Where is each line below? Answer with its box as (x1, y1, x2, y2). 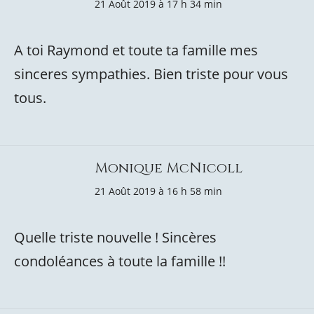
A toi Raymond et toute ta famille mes (14, 41, 258, 60)
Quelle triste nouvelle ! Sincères (14, 228, 217, 247)
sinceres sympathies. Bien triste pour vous (14, 64, 288, 83)
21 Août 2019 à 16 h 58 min (95, 184, 222, 198)
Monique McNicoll (95, 158, 243, 177)
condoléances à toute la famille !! (14, 252, 226, 271)
